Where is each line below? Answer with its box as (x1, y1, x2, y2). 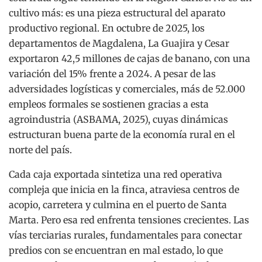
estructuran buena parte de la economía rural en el (9, 129, 235, 141)
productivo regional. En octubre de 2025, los (9, 22, 205, 35)
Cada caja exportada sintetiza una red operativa (9, 168, 222, 181)
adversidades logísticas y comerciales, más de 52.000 (9, 83, 245, 95)
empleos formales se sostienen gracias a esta (9, 98, 209, 111)
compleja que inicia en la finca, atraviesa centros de (9, 184, 239, 196)
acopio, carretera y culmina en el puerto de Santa (9, 199, 227, 211)
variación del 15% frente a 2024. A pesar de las (9, 68, 216, 80)
